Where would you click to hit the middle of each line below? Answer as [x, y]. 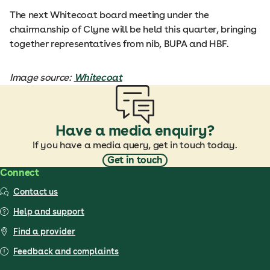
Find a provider [44, 231]
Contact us [36, 191]
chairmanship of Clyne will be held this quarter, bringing [133, 29]
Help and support [49, 211]
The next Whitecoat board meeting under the [109, 14]
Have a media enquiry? [135, 130]
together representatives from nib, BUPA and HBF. [119, 43]
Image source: [42, 77]
